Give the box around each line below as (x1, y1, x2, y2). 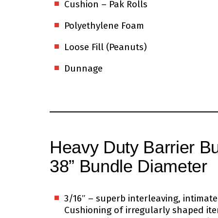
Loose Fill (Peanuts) (64, 41, 147, 53)
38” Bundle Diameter (50, 156, 207, 177)
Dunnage (64, 63, 103, 74)
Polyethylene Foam (64, 20, 144, 32)
